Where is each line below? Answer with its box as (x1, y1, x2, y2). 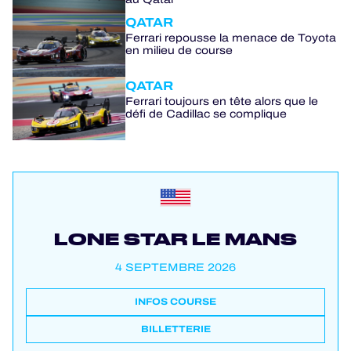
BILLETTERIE (140, 322, 211, 337)
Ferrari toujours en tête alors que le (125, 93, 318, 110)
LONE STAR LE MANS (54, 230, 297, 249)
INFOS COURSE (135, 295, 216, 309)
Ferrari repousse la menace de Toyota (125, 30, 336, 47)
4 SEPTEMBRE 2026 (115, 259, 236, 277)
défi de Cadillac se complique (125, 106, 287, 123)
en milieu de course (125, 42, 233, 60)
